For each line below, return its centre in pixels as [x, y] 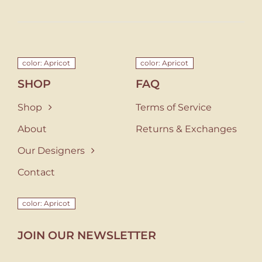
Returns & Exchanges [186, 129]
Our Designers [51, 151]
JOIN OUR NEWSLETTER [87, 236]
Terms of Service [173, 108]
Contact [36, 173]
